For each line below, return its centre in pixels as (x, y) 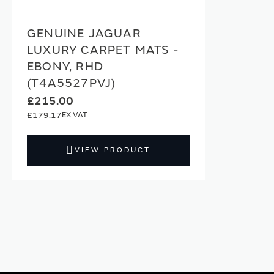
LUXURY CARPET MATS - (103, 50)
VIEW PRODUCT (113, 150)
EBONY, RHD (65, 66)
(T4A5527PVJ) (72, 83)
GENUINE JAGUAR (84, 33)
